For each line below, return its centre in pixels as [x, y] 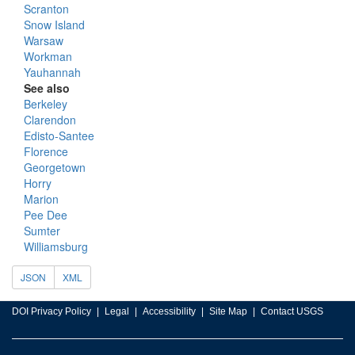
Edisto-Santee [59, 136]
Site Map [228, 311]
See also [47, 88]
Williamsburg [56, 246]
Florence [46, 151]
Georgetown [55, 167]
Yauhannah [52, 72]
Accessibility [169, 311]
